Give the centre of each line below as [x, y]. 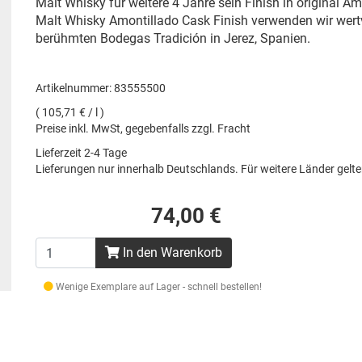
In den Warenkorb [171, 253]
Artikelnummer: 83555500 [101, 88]
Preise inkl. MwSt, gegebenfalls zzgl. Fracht [143, 128]
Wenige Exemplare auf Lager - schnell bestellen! [158, 287]
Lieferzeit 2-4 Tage [81, 153]
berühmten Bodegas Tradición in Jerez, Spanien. [173, 38]
